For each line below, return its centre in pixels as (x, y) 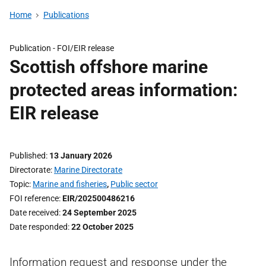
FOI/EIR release (85, 48)
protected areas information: (123, 90)
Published (28, 156)
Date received (34, 213)
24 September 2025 (99, 213)
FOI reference (34, 198)
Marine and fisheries (70, 184)
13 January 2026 (81, 156)
